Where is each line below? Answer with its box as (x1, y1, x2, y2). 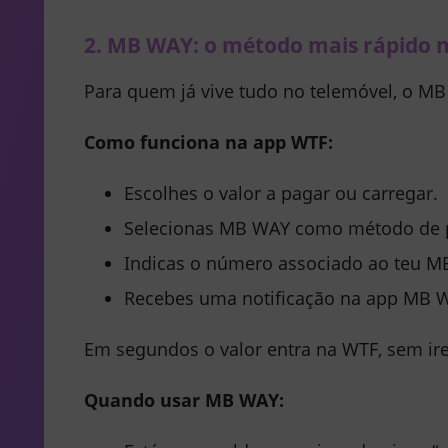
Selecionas (124, 215, 219, 240)
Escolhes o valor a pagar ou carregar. (124, 180, 438, 205)
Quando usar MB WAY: (84, 387, 284, 412)
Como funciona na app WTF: (84, 129, 333, 154)
